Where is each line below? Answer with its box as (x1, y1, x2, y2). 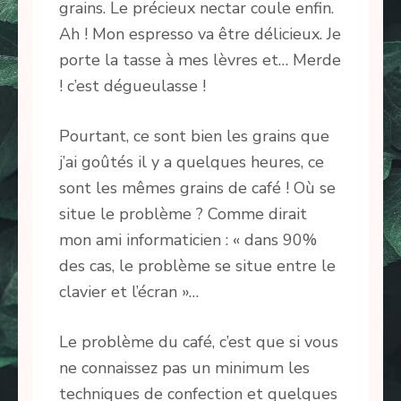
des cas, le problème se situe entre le (59, 255, 336, 277)
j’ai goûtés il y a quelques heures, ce (59, 151, 324, 174)
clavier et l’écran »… (59, 281, 199, 303)
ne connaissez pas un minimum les (59, 357, 310, 380)
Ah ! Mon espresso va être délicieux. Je (59, 23, 341, 46)
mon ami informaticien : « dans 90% (59, 229, 317, 252)
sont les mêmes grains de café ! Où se (59, 177, 336, 200)
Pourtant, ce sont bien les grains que (59, 125, 329, 148)
